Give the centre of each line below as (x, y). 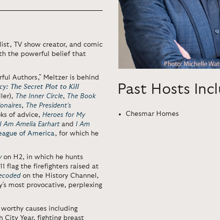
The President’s (48, 106)
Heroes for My (64, 115)
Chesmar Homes (152, 114)
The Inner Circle (39, 96)
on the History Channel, (61, 176)
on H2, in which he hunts (43, 157)
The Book (81, 96)
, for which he (77, 134)
